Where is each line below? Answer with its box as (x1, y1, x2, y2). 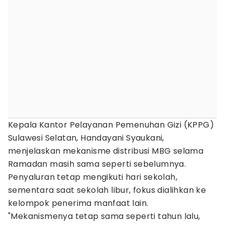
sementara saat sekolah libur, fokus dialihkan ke (8, 184, 206, 196)
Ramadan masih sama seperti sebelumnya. (8, 158, 186, 170)
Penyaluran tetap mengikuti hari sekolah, (8, 171, 177, 183)
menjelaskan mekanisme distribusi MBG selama (8, 145, 204, 157)
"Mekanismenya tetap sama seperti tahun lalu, (8, 210, 200, 222)
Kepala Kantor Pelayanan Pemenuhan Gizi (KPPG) (8, 119, 214, 131)
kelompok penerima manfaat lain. (8, 197, 149, 209)
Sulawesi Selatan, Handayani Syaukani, (8, 132, 164, 144)
